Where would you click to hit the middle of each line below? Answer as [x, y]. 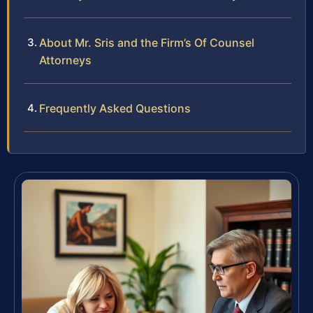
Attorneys [65, 60]
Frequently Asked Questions [115, 109]
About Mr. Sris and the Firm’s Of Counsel [147, 43]
